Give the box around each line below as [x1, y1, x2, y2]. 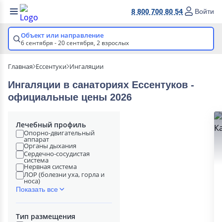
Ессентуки [36, 62, 66, 71]
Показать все [16, 185, 58, 193]
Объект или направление [21, 31, 104, 40]
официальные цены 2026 [8, 92, 132, 103]
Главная [8, 62, 33, 71]
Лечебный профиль [16, 120, 86, 129]
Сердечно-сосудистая [24, 149, 90, 158]
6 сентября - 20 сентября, [21, 39, 97, 47]
